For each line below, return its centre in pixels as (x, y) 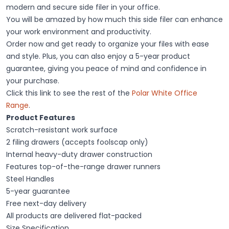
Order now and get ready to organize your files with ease (108, 44)
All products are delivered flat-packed (74, 216)
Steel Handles (30, 179)
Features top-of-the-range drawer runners (83, 167)
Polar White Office (165, 93)
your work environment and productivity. (79, 32)
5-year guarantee (38, 191)
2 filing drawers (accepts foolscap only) (77, 142)
